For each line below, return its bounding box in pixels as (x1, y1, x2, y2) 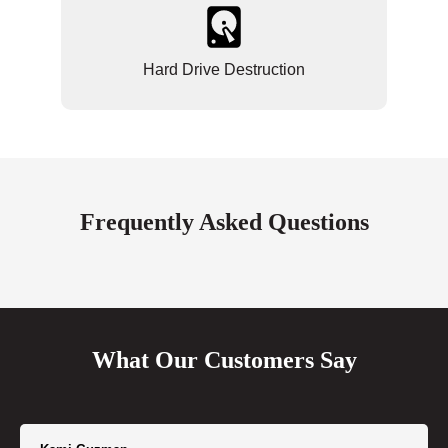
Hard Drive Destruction (142, 61, 305, 79)
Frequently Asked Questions (79, 209, 369, 236)
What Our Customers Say (91, 347, 357, 374)
